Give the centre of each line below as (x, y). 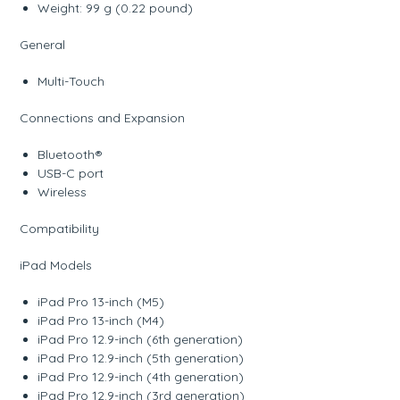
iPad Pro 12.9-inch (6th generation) (141, 339)
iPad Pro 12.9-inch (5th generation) (141, 358)
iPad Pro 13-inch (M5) (101, 301)
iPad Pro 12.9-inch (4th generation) (141, 376)
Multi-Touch (71, 81)
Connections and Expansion (103, 117)
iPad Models (56, 265)
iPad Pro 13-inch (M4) (101, 320)
